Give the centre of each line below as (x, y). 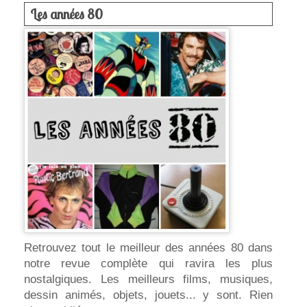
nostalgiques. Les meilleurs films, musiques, (148, 280)
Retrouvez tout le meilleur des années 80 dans (148, 248)
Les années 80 (66, 14)
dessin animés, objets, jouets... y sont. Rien (148, 295)
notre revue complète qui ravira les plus (148, 264)
